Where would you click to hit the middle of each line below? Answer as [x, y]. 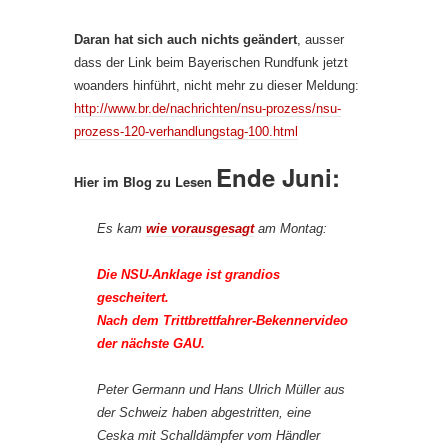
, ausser [320, 39]
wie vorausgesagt [200, 228]
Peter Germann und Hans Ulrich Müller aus [221, 389]
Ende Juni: [278, 177]
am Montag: [290, 228]
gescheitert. [135, 297]
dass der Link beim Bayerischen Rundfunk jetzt [211, 62]
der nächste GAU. [151, 343]
